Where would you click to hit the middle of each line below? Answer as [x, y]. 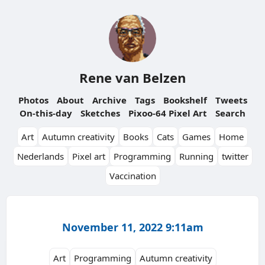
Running [196, 156]
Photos [33, 100]
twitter [235, 156]
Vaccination [132, 176]
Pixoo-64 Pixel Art [168, 113]
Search [230, 113]
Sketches [100, 113]
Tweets [231, 100]
